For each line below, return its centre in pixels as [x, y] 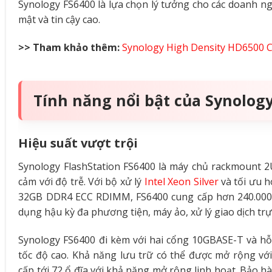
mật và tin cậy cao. [59, 20]
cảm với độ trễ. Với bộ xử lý [81, 182]
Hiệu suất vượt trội [78, 143]
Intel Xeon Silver [181, 182]
